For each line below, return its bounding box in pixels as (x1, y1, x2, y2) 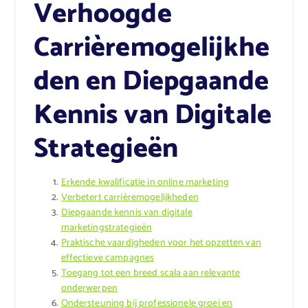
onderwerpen (60, 280, 118, 297)
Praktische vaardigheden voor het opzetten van (60, 235, 261, 252)
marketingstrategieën (60, 220, 153, 236)
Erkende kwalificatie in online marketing (60, 175, 230, 191)
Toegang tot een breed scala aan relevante (60, 265, 241, 282)
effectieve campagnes (60, 250, 155, 267)
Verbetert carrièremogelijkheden (60, 190, 199, 206)
